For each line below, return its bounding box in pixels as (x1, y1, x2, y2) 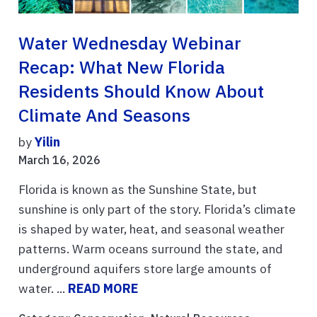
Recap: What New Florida (18, 55, 225, 79)
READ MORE (68, 279, 138, 296)
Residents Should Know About (18, 79, 264, 103)
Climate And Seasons (18, 103, 190, 127)
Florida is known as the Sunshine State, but (18, 180, 257, 197)
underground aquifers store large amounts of (18, 260, 272, 277)
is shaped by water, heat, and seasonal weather (18, 220, 284, 237)
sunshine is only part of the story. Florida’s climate (18, 200, 296, 217)
